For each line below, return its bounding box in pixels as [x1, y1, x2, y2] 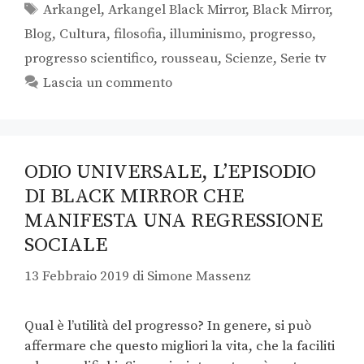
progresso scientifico [24, 49, 154, 67]
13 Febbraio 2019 [24, 267, 129, 286]
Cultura [59, 24, 106, 43]
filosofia [114, 24, 162, 43]
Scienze [225, 49, 273, 67]
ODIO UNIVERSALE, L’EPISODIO [24, 158, 316, 184]
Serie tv [280, 49, 327, 67]
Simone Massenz [147, 267, 251, 286]
